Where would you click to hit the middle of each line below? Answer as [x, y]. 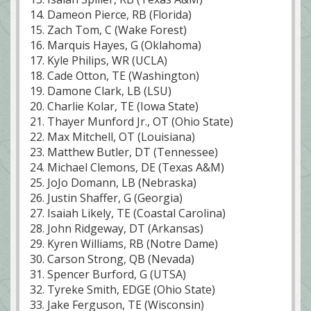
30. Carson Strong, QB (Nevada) [112, 259]
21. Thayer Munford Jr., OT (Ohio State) [132, 122]
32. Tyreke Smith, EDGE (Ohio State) [123, 290]
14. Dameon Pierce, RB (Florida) [111, 15]
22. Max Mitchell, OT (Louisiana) [112, 137]
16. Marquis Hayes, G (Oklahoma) [116, 45]
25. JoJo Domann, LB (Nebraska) [113, 183]
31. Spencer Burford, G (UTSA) [108, 275]
